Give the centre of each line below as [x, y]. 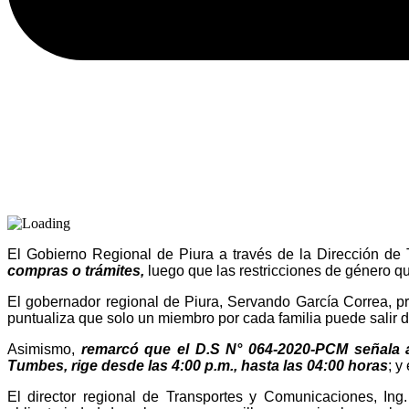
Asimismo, [44, 349]
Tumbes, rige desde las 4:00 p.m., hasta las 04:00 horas [198, 365]
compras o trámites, [76, 270]
